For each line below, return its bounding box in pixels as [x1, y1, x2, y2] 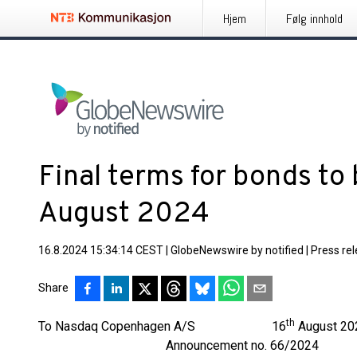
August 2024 [38, 196, 210, 233]
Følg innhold [286, 10, 343, 27]
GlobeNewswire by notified [171, 244, 304, 257]
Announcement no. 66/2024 [38, 338, 319, 353]
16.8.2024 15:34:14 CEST [38, 244, 163, 257]
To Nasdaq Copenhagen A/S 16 [38, 319, 286, 334]
